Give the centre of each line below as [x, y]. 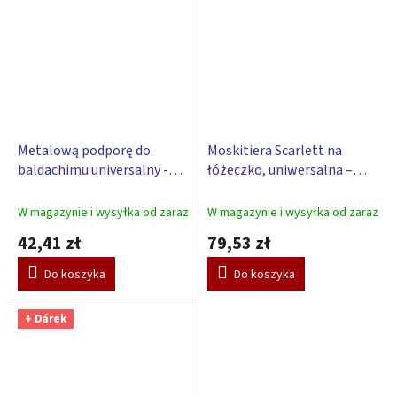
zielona [230, 189]
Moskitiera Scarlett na [275, 150]
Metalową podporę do [84, 150]
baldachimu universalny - [93, 170]
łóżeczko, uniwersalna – [280, 170]
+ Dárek [46, 319]
